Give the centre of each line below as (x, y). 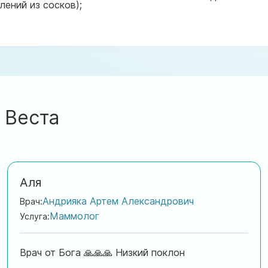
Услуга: (34, 216)
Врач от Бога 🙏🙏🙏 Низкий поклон (102, 252)
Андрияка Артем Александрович (118, 201)
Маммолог (74, 216)
